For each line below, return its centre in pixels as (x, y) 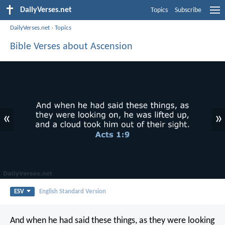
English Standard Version (72, 191)
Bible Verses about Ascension (71, 46)
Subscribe (188, 10)
